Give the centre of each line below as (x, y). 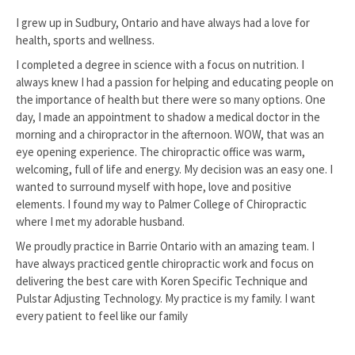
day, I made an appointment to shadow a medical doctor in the (168, 117)
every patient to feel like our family (102, 316)
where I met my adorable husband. (100, 221)
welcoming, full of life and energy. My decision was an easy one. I (174, 169)
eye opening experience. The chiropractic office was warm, (160, 152)
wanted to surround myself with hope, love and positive (154, 187)
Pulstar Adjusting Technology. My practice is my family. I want (166, 298)
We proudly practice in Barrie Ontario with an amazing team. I (165, 246)
